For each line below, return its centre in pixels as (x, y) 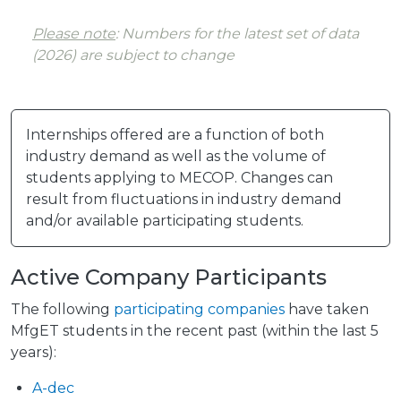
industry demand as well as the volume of (176, 157)
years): (34, 353)
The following (62, 310)
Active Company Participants (169, 277)
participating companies (199, 310)
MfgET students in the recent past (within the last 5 (195, 331)
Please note (74, 34)
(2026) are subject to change (133, 55)
